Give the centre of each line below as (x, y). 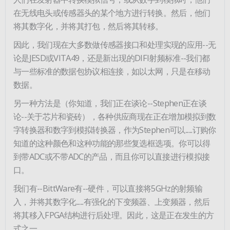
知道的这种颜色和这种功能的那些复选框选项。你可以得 (112, 143)
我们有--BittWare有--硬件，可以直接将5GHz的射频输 (108, 188)
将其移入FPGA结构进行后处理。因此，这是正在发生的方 (114, 215)
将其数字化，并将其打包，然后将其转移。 (88, 26)
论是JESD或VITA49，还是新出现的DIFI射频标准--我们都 (112, 57)
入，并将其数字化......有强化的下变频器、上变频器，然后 (112, 201)
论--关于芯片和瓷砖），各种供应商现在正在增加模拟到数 (115, 116)
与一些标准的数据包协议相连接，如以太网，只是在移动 (112, 71)
